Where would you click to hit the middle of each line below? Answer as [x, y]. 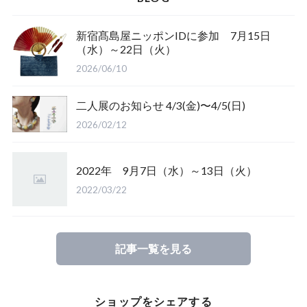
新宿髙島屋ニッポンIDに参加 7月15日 [174, 35]
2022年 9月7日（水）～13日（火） [167, 170]
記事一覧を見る [153, 248]
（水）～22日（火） [126, 49]
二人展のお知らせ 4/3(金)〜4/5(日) [206, 106]
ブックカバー [52, 17]
